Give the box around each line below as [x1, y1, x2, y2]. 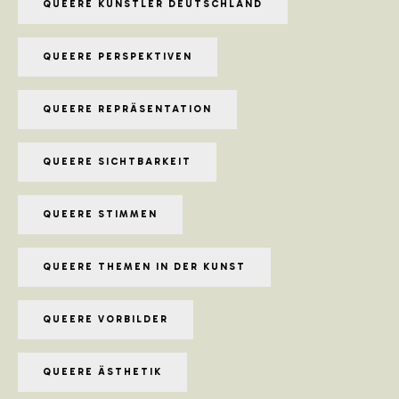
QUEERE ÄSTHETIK [43, 365, 162, 378]
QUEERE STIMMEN [43, 208, 158, 220]
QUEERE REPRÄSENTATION [43, 102, 212, 115]
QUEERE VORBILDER [43, 313, 168, 325]
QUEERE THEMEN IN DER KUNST [43, 260, 246, 273]
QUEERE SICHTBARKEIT [43, 155, 191, 167]
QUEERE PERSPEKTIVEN [43, 50, 192, 62]
